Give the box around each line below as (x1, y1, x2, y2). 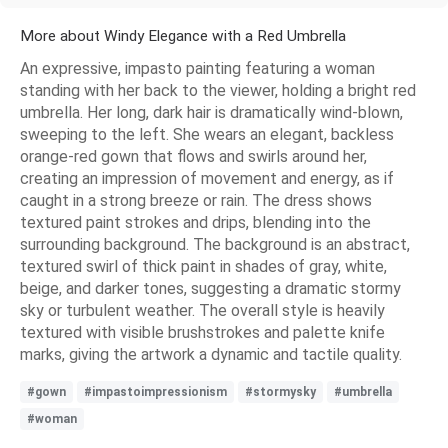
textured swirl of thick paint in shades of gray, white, (20, 256, 387, 276)
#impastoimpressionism (84, 384, 227, 399)
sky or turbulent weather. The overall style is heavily (20, 300, 385, 320)
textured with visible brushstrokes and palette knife (20, 322, 385, 342)
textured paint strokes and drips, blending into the (20, 212, 371, 232)
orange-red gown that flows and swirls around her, (20, 146, 367, 166)
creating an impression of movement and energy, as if (20, 168, 394, 188)
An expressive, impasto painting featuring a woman (20, 58, 375, 78)
